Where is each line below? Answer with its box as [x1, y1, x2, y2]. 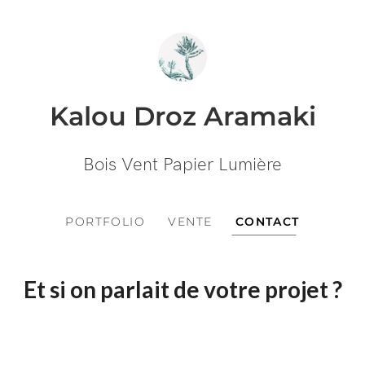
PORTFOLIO [65, 213, 146, 229]
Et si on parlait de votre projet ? [23, 275, 342, 303]
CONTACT [235, 213, 300, 229]
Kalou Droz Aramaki [49, 100, 316, 132]
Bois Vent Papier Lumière [83, 153, 282, 176]
